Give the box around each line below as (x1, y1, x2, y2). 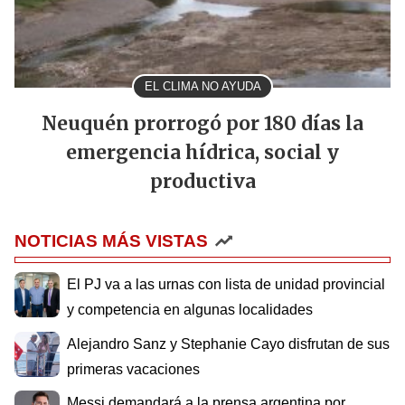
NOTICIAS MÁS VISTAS (14, 231, 208, 251)
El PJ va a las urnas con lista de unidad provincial (67, 277, 385, 293)
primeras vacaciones (67, 361, 200, 377)
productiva (149, 170, 256, 194)
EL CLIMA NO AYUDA (144, 80, 261, 94)
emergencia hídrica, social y (66, 141, 339, 165)
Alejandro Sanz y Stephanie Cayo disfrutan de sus (67, 335, 390, 352)
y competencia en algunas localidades (67, 302, 313, 318)
